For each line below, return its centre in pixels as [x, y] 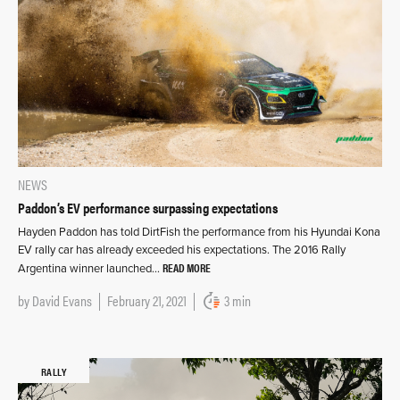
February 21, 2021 [147, 300]
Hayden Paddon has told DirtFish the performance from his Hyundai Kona [199, 232]
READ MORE [187, 267]
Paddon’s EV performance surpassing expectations [148, 207]
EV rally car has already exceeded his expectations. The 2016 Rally [182, 250]
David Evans [62, 300]
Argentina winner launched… [90, 268]
